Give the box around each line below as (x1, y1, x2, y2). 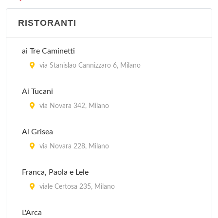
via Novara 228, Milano (37, 143, 109, 150)
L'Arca (22, 209, 42, 217)
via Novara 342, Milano (37, 103, 109, 109)
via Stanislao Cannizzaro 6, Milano (37, 62, 141, 69)
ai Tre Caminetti (22, 47, 75, 55)
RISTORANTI (18, 18, 76, 28)
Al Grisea (22, 128, 53, 136)
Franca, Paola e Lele (22, 168, 89, 176)
